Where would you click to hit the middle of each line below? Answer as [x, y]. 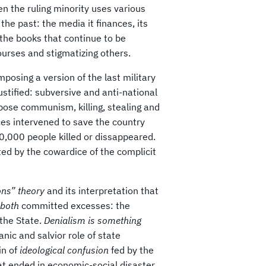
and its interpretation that [103, 190]
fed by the [132, 250]
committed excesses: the [76, 205]
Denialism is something [93, 220]
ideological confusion [65, 250]
